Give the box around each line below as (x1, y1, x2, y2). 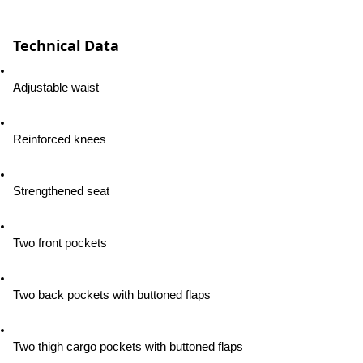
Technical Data (13, 36, 119, 55)
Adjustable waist (13, 81, 99, 94)
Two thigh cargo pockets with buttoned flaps (13, 340, 243, 353)
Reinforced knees (13, 133, 106, 146)
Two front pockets (13, 237, 107, 250)
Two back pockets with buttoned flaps (13, 288, 211, 301)
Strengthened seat (13, 185, 109, 198)
